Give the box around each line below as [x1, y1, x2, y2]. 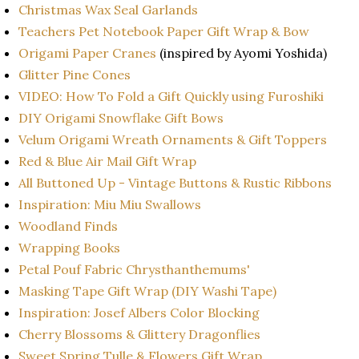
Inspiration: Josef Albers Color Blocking [18, 304, 260, 321]
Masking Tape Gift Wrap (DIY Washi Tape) [18, 282, 280, 299]
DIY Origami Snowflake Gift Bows [18, 109, 224, 126]
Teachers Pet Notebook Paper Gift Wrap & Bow [18, 22, 309, 39]
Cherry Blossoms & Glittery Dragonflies [18, 325, 264, 342]
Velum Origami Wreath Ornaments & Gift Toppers [18, 131, 327, 147]
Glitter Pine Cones [18, 66, 131, 83]
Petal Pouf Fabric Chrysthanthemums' [18, 260, 256, 277]
